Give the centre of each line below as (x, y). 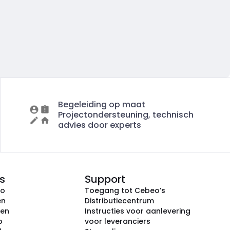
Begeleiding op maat (101, 104)
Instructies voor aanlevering (138, 211)
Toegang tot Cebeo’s (125, 190)
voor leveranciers (118, 221)
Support (105, 179)
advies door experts (99, 125)
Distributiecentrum (119, 201)
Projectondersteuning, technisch (126, 115)
